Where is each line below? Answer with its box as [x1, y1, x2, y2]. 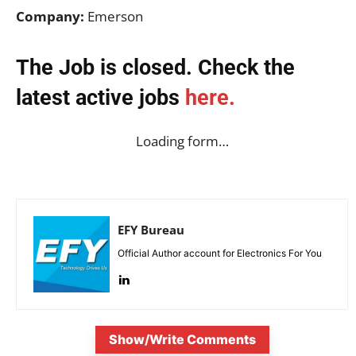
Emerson [84, 6, 143, 25]
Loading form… [135, 131, 229, 150]
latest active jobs [16, 84, 185, 110]
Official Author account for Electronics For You [118, 246, 322, 259]
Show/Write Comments [108, 331, 256, 347]
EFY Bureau [118, 221, 184, 238]
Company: [16, 6, 84, 25]
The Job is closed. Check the [16, 54, 295, 80]
